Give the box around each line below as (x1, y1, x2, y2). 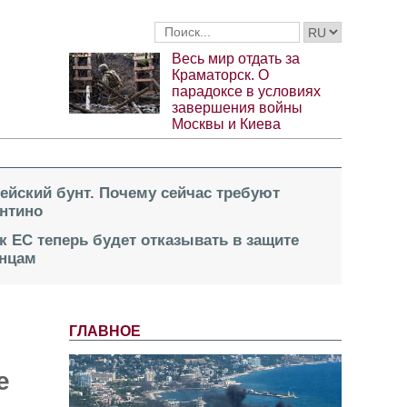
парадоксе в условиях (172, 84, 321, 100)
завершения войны (172, 100, 303, 116)
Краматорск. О (172, 67, 269, 84)
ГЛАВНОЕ (69, 323, 141, 340)
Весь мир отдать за (172, 51, 300, 67)
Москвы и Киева (172, 116, 281, 133)
